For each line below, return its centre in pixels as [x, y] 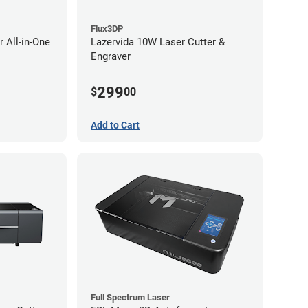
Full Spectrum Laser [130, 297]
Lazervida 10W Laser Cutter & [158, 42]
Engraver [111, 57]
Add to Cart [115, 125]
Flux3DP [107, 29]
